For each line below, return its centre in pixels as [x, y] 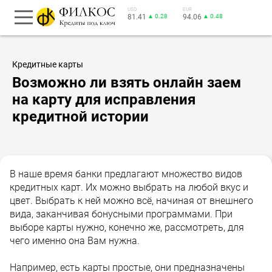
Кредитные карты [48, 64]
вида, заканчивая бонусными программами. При [121, 214]
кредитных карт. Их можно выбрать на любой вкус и [129, 187]
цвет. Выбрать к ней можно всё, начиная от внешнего [131, 200]
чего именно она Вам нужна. [75, 240]
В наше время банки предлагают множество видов [126, 174]
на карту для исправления [104, 99]
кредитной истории [80, 116]
